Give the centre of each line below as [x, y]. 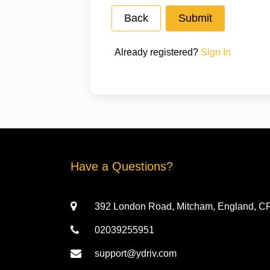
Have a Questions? [122, 166]
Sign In [215, 52]
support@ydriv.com [136, 253]
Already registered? [156, 52]
